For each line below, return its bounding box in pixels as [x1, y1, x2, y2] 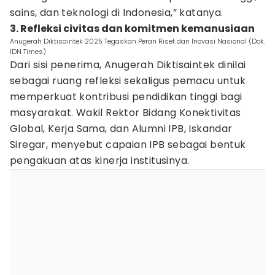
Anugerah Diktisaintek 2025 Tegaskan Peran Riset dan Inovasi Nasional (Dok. [10, 36, 265, 46]
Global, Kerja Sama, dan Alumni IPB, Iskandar [10, 122, 233, 136]
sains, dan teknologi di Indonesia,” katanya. [10, 6, 223, 20]
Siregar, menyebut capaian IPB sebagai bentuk [10, 137, 246, 152]
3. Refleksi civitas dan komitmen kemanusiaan [10, 21, 255, 36]
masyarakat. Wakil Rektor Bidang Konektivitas [10, 106, 241, 120]
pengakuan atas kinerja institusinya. [10, 153, 190, 168]
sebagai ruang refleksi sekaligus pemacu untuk [10, 74, 246, 88]
